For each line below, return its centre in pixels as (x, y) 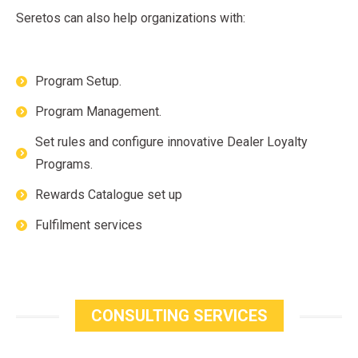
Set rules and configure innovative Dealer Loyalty (171, 142)
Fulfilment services (89, 225)
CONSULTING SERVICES (179, 316)
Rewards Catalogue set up (109, 195)
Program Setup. (78, 82)
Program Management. (98, 112)
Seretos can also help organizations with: (131, 18)
